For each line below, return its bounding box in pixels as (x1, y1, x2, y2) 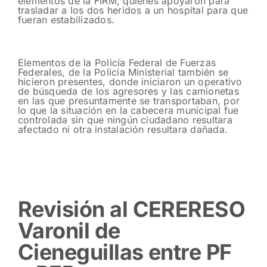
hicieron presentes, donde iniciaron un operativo (18, 75, 243, 88)
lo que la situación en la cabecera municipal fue (18, 104, 239, 116)
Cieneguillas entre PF (18, 238, 232, 265)
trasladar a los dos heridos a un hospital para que (18, 4, 248, 16)
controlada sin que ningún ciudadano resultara (18, 113, 232, 126)
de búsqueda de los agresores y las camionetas (18, 85, 239, 97)
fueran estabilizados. (18, 13, 115, 26)
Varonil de (18, 217, 120, 244)
